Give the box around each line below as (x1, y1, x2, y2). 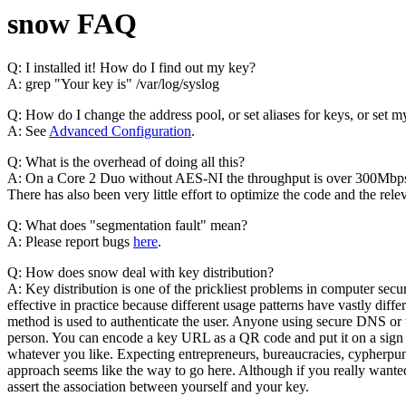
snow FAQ (7, 7, 137, 40)
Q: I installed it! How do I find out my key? (7, 60, 256, 76)
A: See (7, 123, 49, 140)
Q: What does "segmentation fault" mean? (7, 217, 247, 234)
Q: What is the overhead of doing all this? (7, 154, 245, 170)
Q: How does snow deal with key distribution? (7, 265, 274, 281)
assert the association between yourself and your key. (7, 379, 309, 395)
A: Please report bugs (7, 234, 133, 250)
